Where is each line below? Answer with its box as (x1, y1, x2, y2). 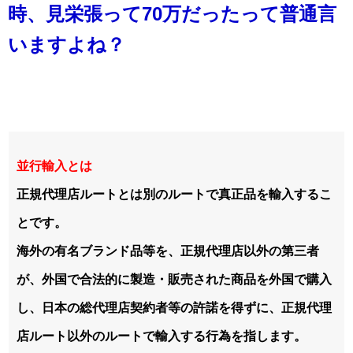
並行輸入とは (17, 159, 92, 173)
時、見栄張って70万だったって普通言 (8, 3, 336, 25)
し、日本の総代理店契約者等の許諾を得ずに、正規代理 (17, 301, 332, 315)
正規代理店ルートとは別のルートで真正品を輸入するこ (17, 188, 332, 202)
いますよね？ (8, 34, 125, 56)
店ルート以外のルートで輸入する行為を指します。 (17, 329, 313, 344)
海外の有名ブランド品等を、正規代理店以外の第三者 (17, 244, 319, 258)
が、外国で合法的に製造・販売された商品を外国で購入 (17, 273, 332, 287)
